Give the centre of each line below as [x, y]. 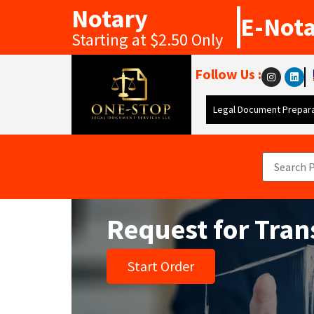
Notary [110, 19]
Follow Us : [228, 74]
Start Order [161, 266]
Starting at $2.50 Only [147, 40]
